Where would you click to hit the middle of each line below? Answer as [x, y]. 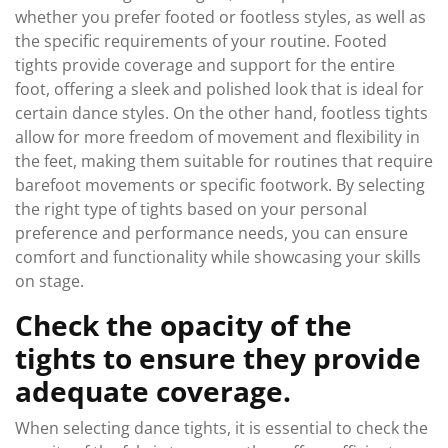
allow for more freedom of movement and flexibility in [217, 137]
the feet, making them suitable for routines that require [224, 161]
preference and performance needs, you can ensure [211, 233]
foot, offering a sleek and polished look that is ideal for [219, 89]
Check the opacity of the [183, 325]
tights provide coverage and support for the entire [205, 65]
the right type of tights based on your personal [191, 209]
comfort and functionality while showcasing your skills [218, 257]
